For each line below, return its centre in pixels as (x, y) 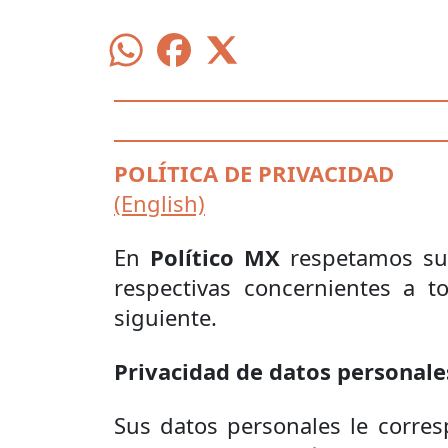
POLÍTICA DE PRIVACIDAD (254, 173)
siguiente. (165, 317)
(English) (159, 203)
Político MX (215, 257)
